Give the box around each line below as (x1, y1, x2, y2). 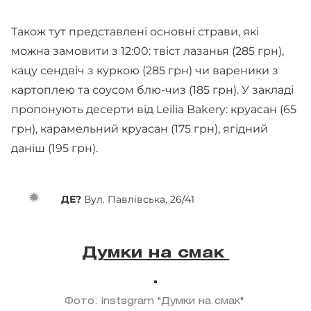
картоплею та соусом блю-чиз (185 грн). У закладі (11, 83, 294, 96)
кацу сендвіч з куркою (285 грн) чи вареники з (11, 64, 278, 77)
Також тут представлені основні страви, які (11, 25, 259, 38)
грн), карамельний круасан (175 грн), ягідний (11, 122, 268, 135)
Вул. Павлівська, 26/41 (84, 193, 197, 205)
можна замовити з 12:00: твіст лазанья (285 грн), (11, 44, 284, 58)
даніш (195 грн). (11, 142, 101, 155)
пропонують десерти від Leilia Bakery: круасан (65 (11, 103, 296, 116)
